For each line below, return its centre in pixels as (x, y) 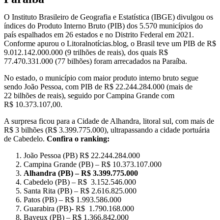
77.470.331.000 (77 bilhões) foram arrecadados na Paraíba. (96, 61)
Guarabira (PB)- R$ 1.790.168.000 (79, 208)
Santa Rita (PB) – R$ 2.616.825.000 (80, 191)
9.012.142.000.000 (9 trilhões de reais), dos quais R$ (86, 52)
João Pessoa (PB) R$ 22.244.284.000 (82, 155)
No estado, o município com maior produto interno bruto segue (101, 78)
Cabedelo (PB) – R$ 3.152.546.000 (80, 182)
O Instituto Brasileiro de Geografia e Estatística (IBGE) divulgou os (109, 17)
